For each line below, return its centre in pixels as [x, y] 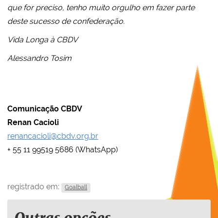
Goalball [76, 188]
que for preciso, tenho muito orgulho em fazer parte [101, 8]
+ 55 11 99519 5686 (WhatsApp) [63, 150]
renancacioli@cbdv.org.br [53, 136]
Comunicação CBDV [45, 109]
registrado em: [33, 187]
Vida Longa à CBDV [43, 40]
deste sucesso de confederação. [66, 21]
